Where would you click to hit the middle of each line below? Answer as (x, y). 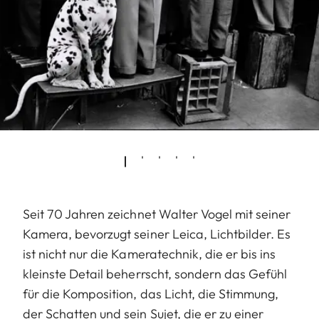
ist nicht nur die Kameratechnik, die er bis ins (150, 253)
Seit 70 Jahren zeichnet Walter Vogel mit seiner (157, 214)
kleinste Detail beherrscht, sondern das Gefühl (155, 273)
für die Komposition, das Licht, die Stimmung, (151, 293)
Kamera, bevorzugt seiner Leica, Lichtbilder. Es (157, 234)
